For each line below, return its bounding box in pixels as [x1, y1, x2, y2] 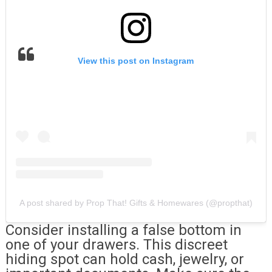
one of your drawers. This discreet [5, 236, 228, 253]
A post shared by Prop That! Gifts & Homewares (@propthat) [19, 197, 253, 208]
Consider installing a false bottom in [5, 221, 242, 239]
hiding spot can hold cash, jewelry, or [5, 250, 244, 268]
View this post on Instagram [78, 56, 194, 66]
